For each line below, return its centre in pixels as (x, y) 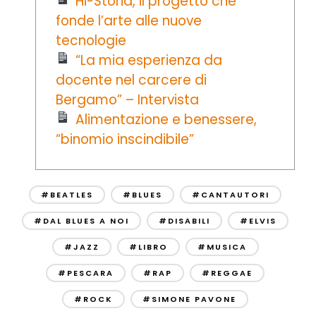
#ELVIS (258, 220)
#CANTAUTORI (231, 194)
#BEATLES (67, 194)
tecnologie (91, 41)
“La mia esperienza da (148, 61)
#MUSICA (222, 247)
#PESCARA (86, 273)
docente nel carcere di (131, 80)
